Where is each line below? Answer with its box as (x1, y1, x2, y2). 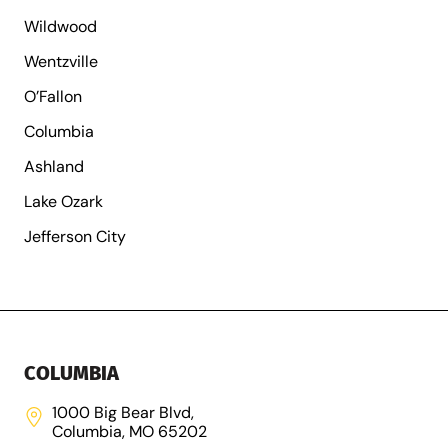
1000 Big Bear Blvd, (52, 401, 194, 423)
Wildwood (24, 15, 97, 37)
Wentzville (24, 50, 98, 72)
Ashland (24, 155, 84, 177)
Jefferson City (24, 225, 126, 247)
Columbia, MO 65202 (52, 420, 207, 442)
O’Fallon (24, 85, 82, 107)
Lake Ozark (24, 190, 103, 212)
